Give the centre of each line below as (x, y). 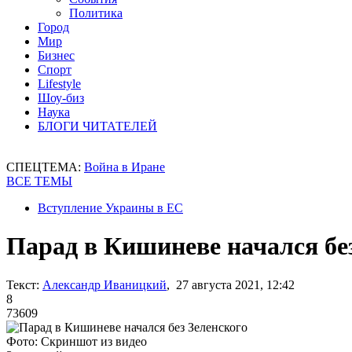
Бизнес (56, 55)
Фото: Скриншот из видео (77, 341)
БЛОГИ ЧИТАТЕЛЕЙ (97, 126)
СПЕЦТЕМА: (45, 167)
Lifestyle (59, 84)
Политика (96, 13)
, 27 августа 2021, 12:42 (231, 284)
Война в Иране (125, 167)
